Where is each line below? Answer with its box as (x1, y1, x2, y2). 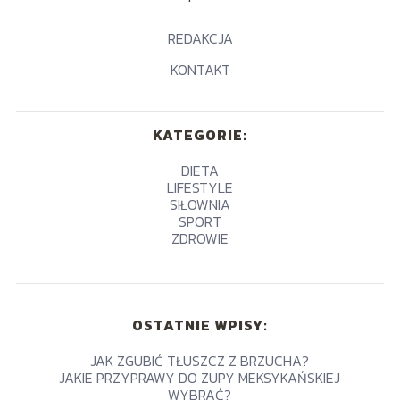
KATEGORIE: (153, 124, 247, 146)
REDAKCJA (167, 28, 233, 49)
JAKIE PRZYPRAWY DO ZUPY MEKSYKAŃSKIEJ (59, 367, 341, 388)
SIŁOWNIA (170, 194, 230, 215)
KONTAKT (170, 59, 230, 80)
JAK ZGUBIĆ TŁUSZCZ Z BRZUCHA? (90, 350, 310, 371)
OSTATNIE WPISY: (131, 314, 268, 336)
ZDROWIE (171, 228, 229, 249)
